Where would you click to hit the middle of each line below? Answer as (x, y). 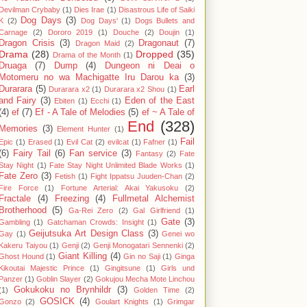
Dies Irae (89, 10)
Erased (40, 142)
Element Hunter (84, 129)
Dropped (155, 54)
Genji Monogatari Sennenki (138, 246)
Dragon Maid (98, 44)
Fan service (93, 154)
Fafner (155, 142)
